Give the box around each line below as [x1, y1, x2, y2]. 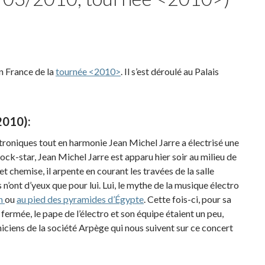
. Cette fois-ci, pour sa [144, 193, 231, 205]
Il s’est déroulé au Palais [122, 66, 219, 77]
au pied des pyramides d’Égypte [17, 193, 144, 205]
